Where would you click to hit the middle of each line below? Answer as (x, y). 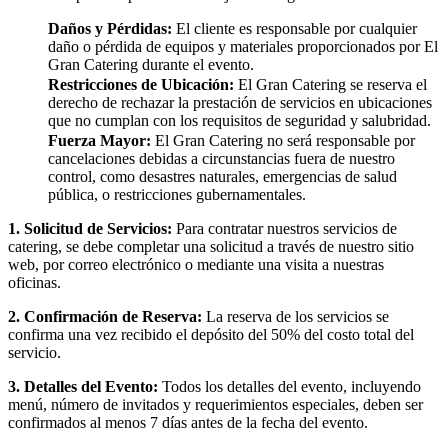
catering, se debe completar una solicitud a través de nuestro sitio (211, 247)
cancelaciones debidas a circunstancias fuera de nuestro (221, 159)
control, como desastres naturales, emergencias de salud (222, 177)
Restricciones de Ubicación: (141, 85)
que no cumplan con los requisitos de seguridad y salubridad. (239, 121)
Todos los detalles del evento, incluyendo (289, 387)
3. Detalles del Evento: (83, 387)
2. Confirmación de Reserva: (105, 317)
